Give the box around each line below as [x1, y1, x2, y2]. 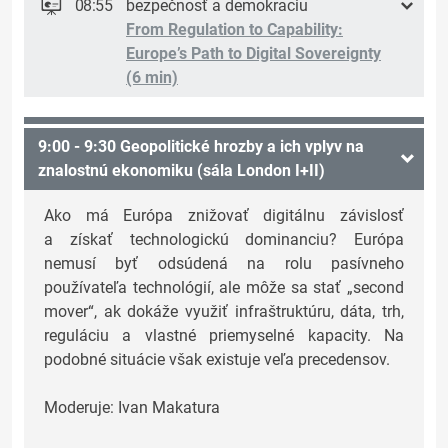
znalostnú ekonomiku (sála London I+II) [38, 161, 325, 181]
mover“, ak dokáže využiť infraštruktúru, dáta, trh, [44, 302, 404, 322]
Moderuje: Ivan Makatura [44, 398, 220, 418]
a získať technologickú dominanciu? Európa [44, 230, 404, 250]
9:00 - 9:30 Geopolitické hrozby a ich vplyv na [38, 137, 364, 157]
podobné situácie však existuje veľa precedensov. [44, 350, 390, 370]
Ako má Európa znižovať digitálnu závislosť [44, 206, 404, 226]
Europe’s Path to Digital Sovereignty [126, 44, 381, 64]
